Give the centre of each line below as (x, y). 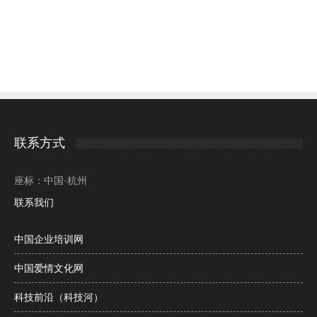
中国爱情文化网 (49, 269)
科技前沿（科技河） (59, 298)
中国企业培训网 (49, 240)
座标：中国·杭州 (51, 181)
